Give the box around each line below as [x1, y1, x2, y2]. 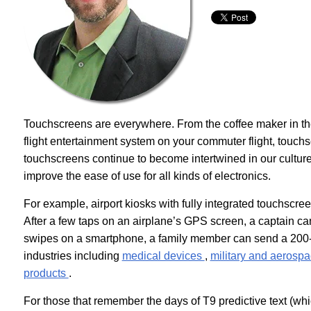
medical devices [121, 250, 205, 262]
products [23, 267, 69, 279]
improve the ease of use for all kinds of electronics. [23, 170, 271, 182]
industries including [23, 250, 122, 262]
